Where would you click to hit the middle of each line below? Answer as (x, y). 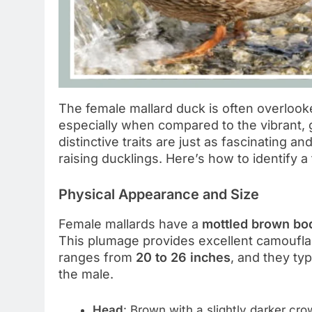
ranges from (97, 258)
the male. (86, 274)
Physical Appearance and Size (159, 194)
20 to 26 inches (183, 258)
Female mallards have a (130, 224)
